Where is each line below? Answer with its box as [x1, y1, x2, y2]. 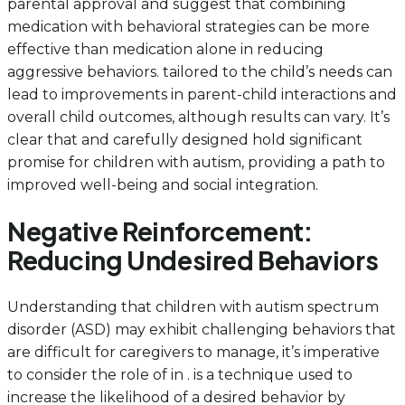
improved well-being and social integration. [7, 175, 318, 193]
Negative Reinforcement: [7, 214, 313, 247]
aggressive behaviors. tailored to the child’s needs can [7, 62, 392, 80]
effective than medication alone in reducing [7, 40, 324, 58]
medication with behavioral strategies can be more [7, 17, 370, 35]
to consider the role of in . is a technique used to [7, 366, 353, 383]
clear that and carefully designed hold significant [7, 130, 363, 148]
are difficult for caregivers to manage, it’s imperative [7, 344, 380, 361]
